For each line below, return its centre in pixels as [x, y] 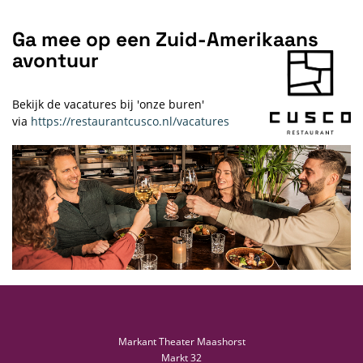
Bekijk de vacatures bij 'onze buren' [108, 104]
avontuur [56, 60]
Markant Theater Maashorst [181, 342]
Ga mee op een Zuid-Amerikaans [165, 39]
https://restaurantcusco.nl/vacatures [130, 121]
